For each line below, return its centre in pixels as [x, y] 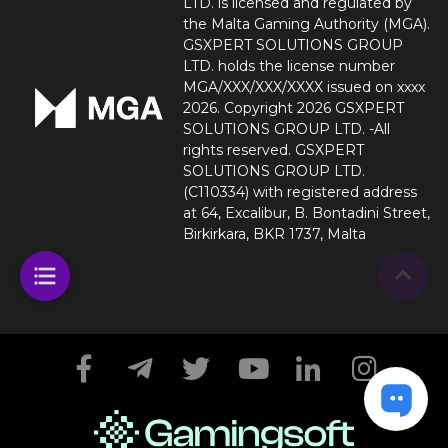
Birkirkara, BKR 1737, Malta [274, 233]
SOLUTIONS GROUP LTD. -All [286, 128]
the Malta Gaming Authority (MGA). [306, 23]
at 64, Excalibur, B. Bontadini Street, [306, 212]
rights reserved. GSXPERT [273, 149]
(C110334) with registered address [299, 191]
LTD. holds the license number [288, 65]
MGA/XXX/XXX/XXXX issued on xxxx [303, 86]
